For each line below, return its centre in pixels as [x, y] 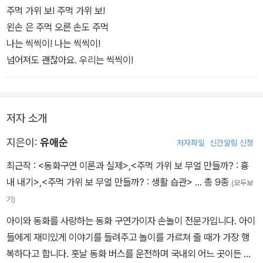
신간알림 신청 [232, 143]
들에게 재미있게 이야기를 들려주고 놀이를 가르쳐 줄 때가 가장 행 [128, 237]
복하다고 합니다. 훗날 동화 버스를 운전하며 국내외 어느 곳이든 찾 [129, 254]
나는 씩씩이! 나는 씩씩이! [53, 44]
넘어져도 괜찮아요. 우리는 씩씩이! [70, 60]
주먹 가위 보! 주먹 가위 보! [57, 11]
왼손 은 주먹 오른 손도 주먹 [58, 27]
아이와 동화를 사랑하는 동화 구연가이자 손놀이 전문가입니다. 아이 [131, 221]
